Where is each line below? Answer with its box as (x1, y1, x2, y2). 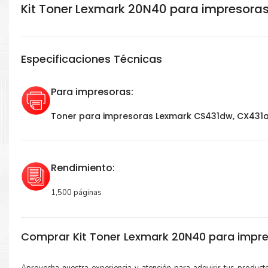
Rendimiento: (51, 161, 115, 175)
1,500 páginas (51, 187, 102, 198)
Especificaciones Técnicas (21, 51, 162, 66)
